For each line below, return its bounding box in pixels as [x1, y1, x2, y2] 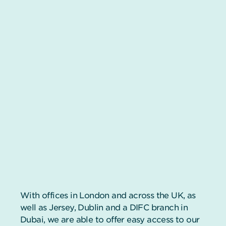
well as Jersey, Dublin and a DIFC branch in [20, 202, 188, 212]
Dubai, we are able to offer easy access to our [20, 214, 200, 224]
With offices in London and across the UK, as [20, 190, 196, 200]
